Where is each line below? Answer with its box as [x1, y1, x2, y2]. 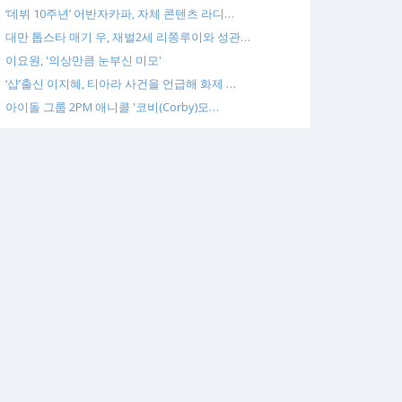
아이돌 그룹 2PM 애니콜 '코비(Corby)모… [5, 99, 219, 115]
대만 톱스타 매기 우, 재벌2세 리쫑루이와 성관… [5, 29, 250, 45]
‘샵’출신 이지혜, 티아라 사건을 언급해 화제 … [5, 75, 236, 92]
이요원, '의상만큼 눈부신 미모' [5, 52, 162, 68]
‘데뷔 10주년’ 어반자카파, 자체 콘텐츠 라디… [5, 5, 234, 22]
